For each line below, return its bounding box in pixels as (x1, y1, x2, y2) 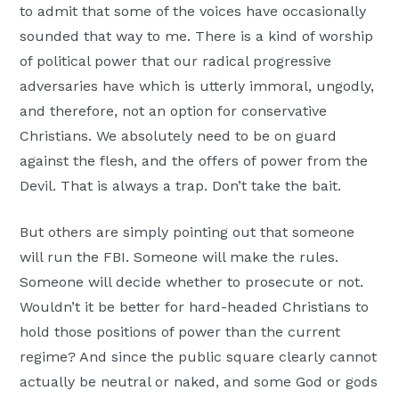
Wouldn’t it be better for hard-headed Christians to (20, 297, 370, 315)
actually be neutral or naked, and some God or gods (20, 372, 379, 390)
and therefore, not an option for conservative (20, 102, 328, 119)
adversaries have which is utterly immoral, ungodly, (20, 77, 375, 94)
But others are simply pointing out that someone (20, 223, 355, 240)
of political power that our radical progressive (20, 52, 332, 69)
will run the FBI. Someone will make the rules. (20, 248, 339, 265)
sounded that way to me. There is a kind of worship (20, 27, 374, 45)
